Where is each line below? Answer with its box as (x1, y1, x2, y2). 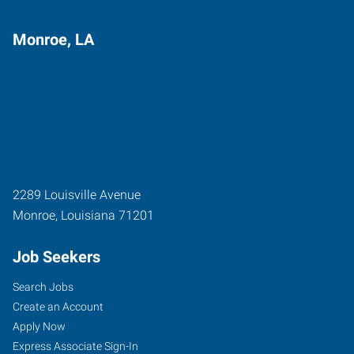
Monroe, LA (13, 29, 94, 49)
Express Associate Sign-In (13, 339, 138, 352)
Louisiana (61, 207, 115, 223)
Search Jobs (13, 280, 73, 293)
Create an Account (13, 299, 104, 313)
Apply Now (13, 319, 66, 333)
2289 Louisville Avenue (13, 186, 141, 202)
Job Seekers (13, 247, 100, 266)
